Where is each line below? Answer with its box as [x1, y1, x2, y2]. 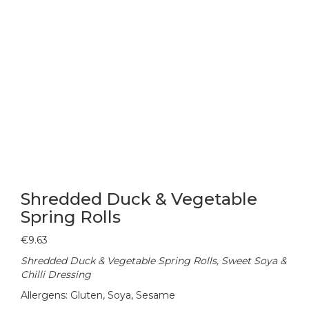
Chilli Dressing [21, 268, 91, 281]
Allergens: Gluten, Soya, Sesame [21, 288, 175, 301]
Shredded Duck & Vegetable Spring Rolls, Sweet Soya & [21, 254, 286, 267]
